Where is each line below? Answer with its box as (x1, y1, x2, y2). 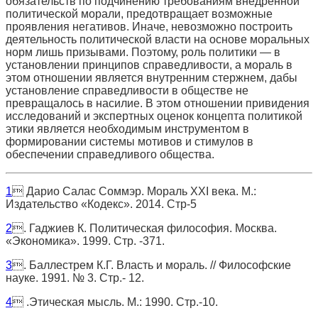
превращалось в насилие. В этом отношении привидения (6, 97, 309, 109)
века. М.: (209, 185, 256, 197)
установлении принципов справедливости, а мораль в (6, 58, 292, 71)
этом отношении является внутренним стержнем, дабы (6, 71, 297, 84)
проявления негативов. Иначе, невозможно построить (6, 20, 292, 33)
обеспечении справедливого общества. (6, 148, 214, 160)
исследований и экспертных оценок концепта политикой (6, 109, 302, 122)
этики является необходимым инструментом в (6, 122, 249, 135)
